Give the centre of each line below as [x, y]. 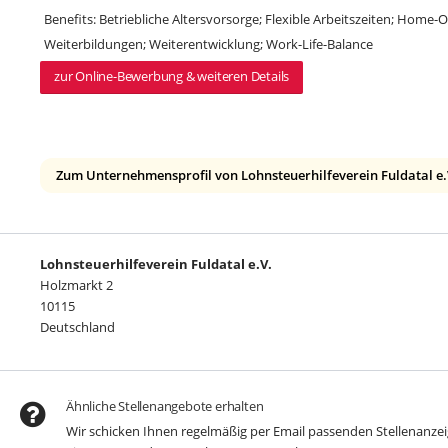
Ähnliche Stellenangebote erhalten [165, 406]
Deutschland [77, 327]
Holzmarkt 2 [76, 285]
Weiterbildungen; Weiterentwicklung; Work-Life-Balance [208, 44]
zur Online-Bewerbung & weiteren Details [172, 76]
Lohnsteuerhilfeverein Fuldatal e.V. [156, 264]
